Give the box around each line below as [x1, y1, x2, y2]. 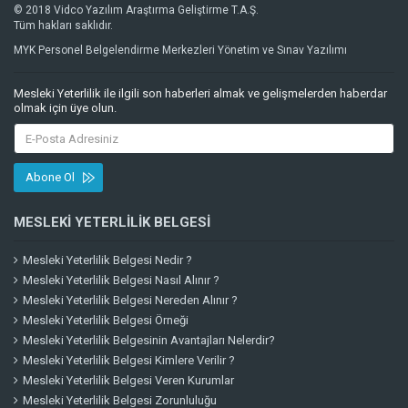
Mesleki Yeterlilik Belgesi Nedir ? [23, 253, 192, 267]
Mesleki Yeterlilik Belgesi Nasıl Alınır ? [23, 273, 219, 287]
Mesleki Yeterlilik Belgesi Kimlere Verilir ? [23, 353, 235, 367]
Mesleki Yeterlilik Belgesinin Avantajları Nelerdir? [23, 333, 275, 347]
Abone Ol [25, 170, 75, 184]
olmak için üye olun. [14, 101, 117, 115]
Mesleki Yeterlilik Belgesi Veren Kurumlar [23, 373, 234, 387]
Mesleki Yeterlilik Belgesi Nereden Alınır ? [23, 293, 238, 307]
